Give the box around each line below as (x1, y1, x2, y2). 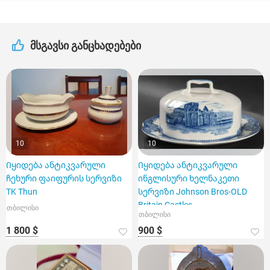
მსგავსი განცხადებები (30, 39, 141, 52)
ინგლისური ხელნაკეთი (138, 174, 239, 183)
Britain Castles (138, 200, 192, 210)
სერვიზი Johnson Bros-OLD (138, 187, 247, 196)
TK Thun (6, 187, 37, 196)
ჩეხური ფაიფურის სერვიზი (6, 174, 122, 183)
